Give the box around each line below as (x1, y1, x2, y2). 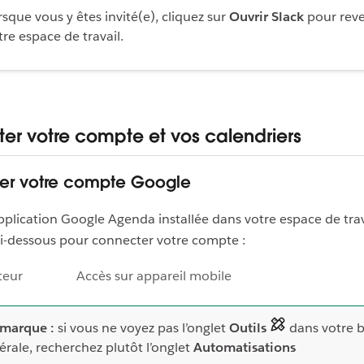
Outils (229, 318, 266, 336)
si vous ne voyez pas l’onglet (54, 318, 229, 336)
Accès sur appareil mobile (76, 266, 232, 284)
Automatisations (193, 338, 296, 356)
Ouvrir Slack (229, 8, 304, 26)
